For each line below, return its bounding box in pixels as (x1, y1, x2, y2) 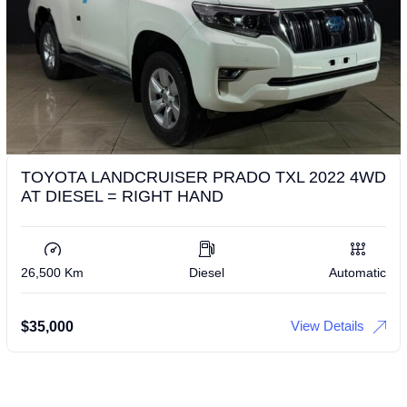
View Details (291, 317, 364, 333)
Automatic (329, 264, 386, 280)
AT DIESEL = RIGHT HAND (21, 186, 223, 205)
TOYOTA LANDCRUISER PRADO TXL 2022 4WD (21, 167, 386, 186)
